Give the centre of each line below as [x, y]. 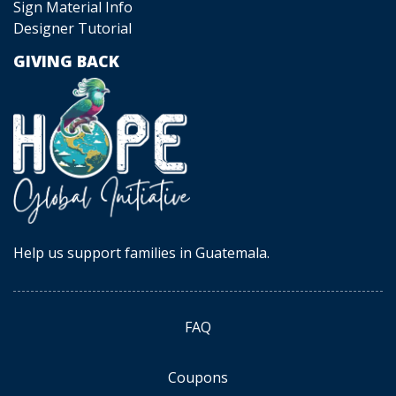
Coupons [198, 378]
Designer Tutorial [72, 28]
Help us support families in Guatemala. [141, 253]
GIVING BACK [66, 61]
